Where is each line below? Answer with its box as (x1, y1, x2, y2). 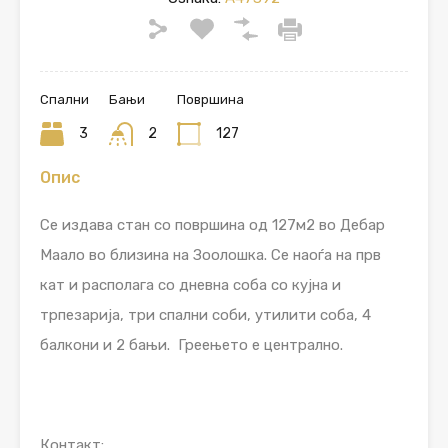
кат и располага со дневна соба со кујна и (40, 276, 341, 295)
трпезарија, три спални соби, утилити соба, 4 (40, 306, 371, 325)
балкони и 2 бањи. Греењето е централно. (40, 336, 343, 355)
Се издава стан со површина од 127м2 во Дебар (40, 216, 385, 235)
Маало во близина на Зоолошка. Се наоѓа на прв (40, 246, 381, 265)
